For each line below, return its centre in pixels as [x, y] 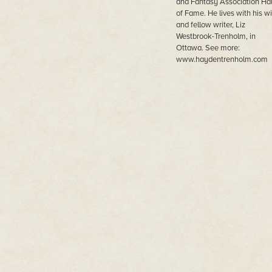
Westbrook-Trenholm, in [216, 36]
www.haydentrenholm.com [222, 59]
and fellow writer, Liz [210, 25]
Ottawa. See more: [208, 48]
